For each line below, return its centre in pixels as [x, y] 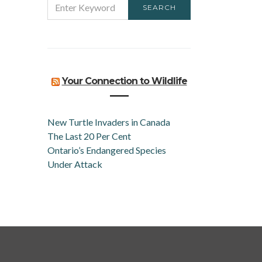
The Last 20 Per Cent [89, 136]
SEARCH [159, 7]
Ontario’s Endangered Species [107, 150]
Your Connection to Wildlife [124, 81]
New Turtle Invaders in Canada [109, 122]
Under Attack [75, 164]
